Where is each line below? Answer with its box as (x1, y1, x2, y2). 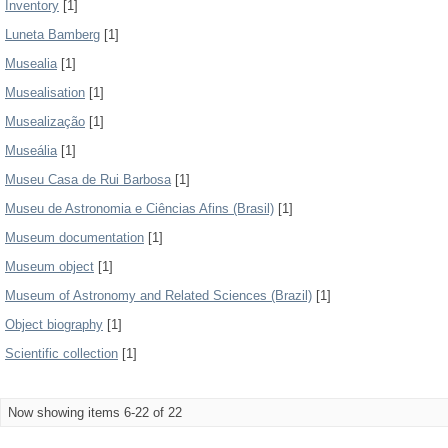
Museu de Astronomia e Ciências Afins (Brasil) (5, 201, 274, 216)
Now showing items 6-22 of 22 (8, 405, 182, 420)
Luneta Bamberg (5, 27, 100, 42)
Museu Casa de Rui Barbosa (5, 172, 171, 187)
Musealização (5, 114, 85, 129)
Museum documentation (5, 230, 144, 245)
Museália (5, 143, 57, 158)
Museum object (5, 259, 94, 274)
